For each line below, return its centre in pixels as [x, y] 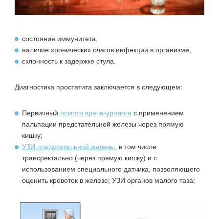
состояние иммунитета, [60, 38]
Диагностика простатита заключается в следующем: [99, 87]
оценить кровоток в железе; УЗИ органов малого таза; [109, 180]
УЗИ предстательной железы [68, 146]
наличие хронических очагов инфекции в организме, [107, 50]
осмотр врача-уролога [96, 113]
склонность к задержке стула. [69, 61]
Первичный [41, 113]
